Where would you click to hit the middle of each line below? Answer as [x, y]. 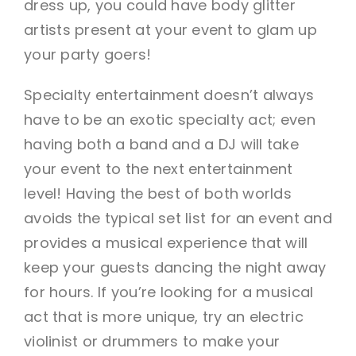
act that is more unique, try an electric [163, 316]
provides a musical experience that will [166, 242]
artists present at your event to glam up [170, 29]
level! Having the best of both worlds [157, 193]
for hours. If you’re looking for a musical [168, 292]
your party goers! [87, 54]
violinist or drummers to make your [152, 341]
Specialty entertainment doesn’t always [169, 95]
